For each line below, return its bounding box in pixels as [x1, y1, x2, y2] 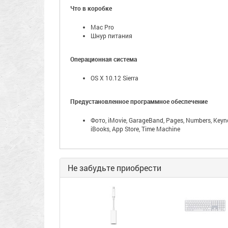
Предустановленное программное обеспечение [70, 97, 208, 105]
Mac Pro [91, 23, 114, 31]
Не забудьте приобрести [68, 162, 161, 173]
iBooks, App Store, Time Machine [91, 125, 180, 133]
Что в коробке [70, 4, 112, 12]
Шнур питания [91, 32, 132, 40]
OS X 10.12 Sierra [91, 74, 138, 82]
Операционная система [70, 55, 137, 63]
